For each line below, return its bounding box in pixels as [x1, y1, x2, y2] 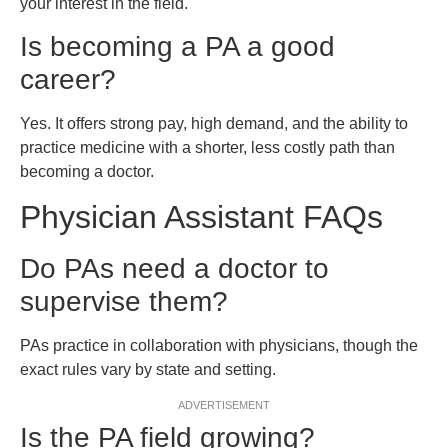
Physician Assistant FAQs [20, 199, 383, 236]
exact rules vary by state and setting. [20, 361, 276, 379]
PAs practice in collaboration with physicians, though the [20, 337, 418, 355]
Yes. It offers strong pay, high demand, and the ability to [20, 115, 408, 133]
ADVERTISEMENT [178, 398, 270, 411]
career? [20, 64, 116, 96]
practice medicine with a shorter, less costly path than [20, 139, 395, 157]
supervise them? [20, 286, 228, 318]
